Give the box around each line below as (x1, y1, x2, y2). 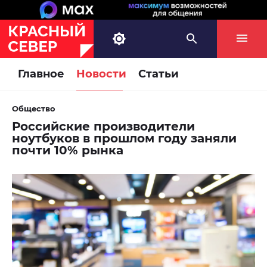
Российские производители (12, 119, 195, 134)
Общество (12, 104, 55, 114)
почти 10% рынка (12, 143, 123, 158)
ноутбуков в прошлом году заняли (12, 131, 237, 146)
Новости (76, 67, 126, 81)
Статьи (138, 67, 179, 81)
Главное (18, 67, 64, 81)
